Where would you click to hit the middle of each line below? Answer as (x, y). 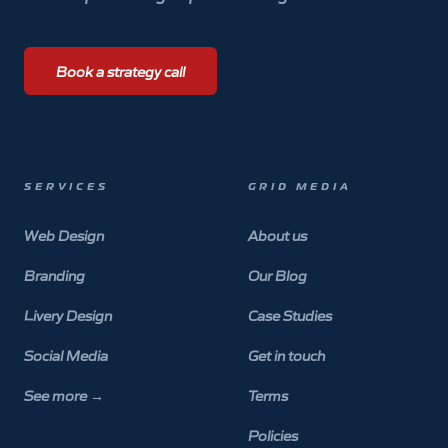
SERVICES (66, 187)
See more (57, 395)
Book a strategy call (120, 71)
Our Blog (277, 275)
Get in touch (286, 355)
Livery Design (68, 315)
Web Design (64, 235)
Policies (273, 435)
